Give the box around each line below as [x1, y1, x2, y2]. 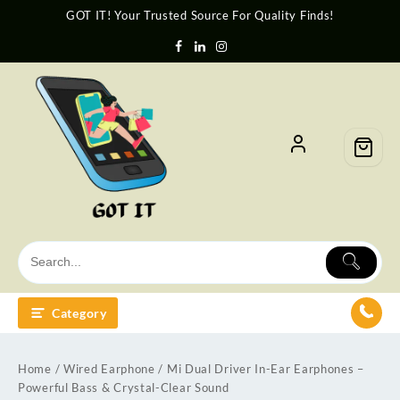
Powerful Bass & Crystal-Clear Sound [18, 379, 229, 395]
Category [52, 304, 107, 321]
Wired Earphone [62, 361, 155, 376]
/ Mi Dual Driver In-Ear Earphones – [154, 361, 364, 376]
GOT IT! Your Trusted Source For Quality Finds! [65, 8, 335, 22]
